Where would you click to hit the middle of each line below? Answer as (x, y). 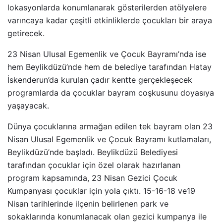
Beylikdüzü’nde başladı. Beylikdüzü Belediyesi (93, 152)
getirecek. (27, 33)
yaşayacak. (28, 106)
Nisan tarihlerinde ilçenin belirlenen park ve (88, 204)
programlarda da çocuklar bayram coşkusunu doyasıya (111, 93)
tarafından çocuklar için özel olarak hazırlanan (94, 165)
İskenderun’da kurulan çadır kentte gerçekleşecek (100, 80)
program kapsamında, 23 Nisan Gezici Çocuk (92, 178)
